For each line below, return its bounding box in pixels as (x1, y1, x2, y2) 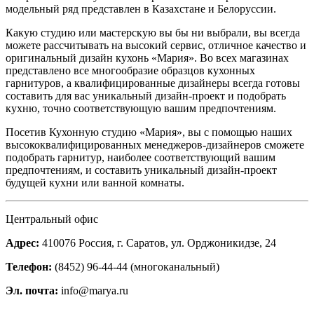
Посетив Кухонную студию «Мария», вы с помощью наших (6, 126, 292, 138)
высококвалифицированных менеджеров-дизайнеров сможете (6, 139, 304, 151)
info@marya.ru (58, 285, 128, 296)
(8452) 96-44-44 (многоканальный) (52, 261, 219, 273)
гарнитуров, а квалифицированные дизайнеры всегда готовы (6, 77, 300, 89)
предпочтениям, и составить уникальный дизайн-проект (6, 164, 277, 176)
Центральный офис (6, 213, 98, 225)
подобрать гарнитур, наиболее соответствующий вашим (6, 151, 275, 163)
